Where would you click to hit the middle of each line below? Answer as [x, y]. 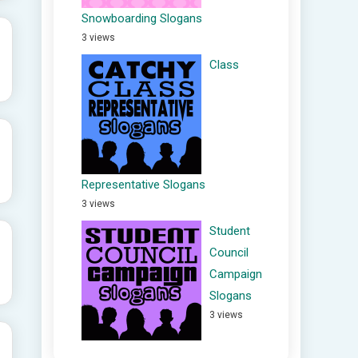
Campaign [236, 274]
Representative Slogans [143, 185]
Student [230, 231]
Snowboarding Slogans [142, 18]
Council [229, 253]
